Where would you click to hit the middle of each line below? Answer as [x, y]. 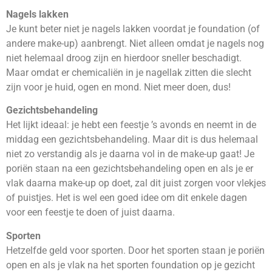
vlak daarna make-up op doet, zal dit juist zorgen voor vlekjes [136, 183]
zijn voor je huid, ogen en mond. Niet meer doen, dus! [118, 87]
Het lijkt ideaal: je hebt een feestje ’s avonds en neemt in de [131, 125]
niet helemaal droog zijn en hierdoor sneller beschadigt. [124, 58]
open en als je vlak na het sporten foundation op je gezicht [131, 265]
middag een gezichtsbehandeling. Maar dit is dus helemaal [132, 140]
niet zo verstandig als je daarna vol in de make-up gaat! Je [130, 154]
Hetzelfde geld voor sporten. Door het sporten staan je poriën [135, 250]
